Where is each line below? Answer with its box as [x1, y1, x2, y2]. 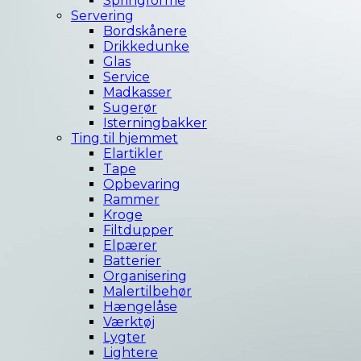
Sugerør [103, 100, 157, 116]
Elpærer [103, 238, 157, 254]
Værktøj [103, 314, 155, 330]
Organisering [103, 268, 187, 284]
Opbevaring [103, 176, 180, 193]
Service [103, 69, 150, 85]
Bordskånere [103, 23, 187, 39]
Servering [71, 8, 134, 24]
